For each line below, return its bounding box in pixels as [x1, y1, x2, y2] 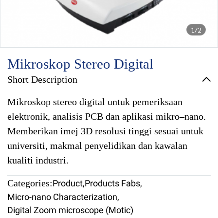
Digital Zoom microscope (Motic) [7, 205, 133, 215]
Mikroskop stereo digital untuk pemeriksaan [7, 96, 182, 107]
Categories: [7, 178, 53, 188]
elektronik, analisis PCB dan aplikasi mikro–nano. [7, 111, 206, 122]
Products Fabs [85, 178, 140, 188]
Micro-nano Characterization [7, 192, 117, 202]
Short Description [7, 74, 77, 85]
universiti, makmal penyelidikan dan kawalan [7, 140, 187, 151]
